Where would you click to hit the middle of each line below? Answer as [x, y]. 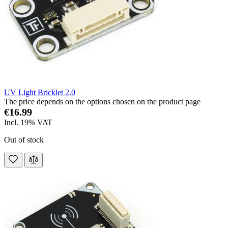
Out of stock [24, 140]
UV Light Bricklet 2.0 [40, 93]
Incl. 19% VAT [28, 123]
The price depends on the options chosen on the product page [102, 102]
